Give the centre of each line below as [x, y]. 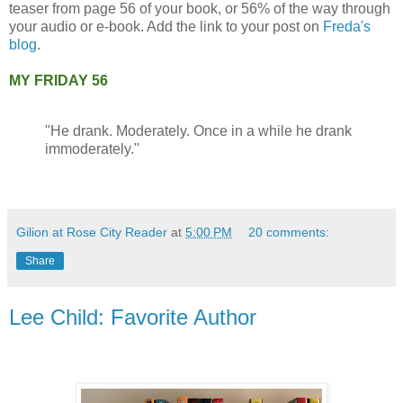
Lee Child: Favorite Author [133, 317]
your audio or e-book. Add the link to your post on [166, 27]
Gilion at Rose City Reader [92, 232]
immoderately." [92, 149]
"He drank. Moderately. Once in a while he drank [198, 131]
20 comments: [289, 232]
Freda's [347, 27]
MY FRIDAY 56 [58, 81]
